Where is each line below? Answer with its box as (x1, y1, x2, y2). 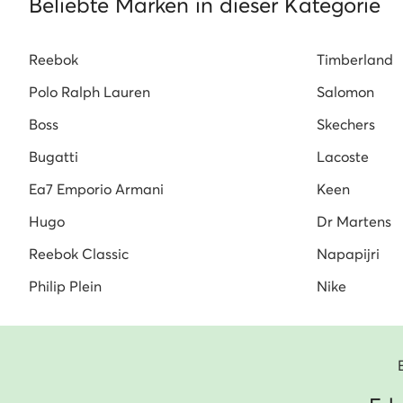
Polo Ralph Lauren (29, 83, 150, 102)
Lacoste (317, 148, 369, 166)
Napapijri (317, 245, 380, 264)
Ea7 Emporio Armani (29, 180, 164, 199)
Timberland (317, 50, 393, 69)
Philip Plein (29, 277, 102, 296)
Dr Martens (317, 212, 391, 231)
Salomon (317, 83, 374, 102)
